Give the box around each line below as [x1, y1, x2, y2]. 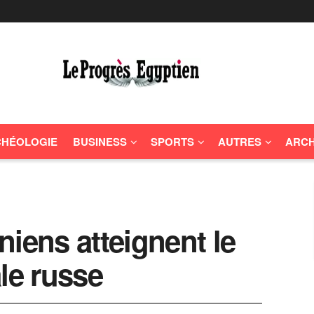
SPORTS [151, 134, 194, 149]
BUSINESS [73, 134, 127, 149]
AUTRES [218, 134, 261, 149]
